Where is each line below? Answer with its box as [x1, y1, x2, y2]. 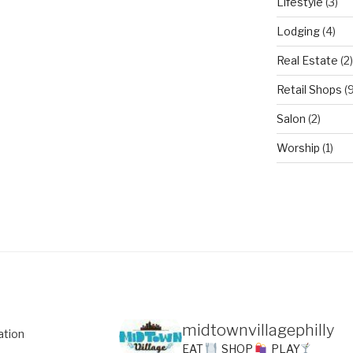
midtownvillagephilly [181, 320, 334, 340]
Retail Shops [276, 83, 342, 97]
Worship [276, 141, 320, 155]
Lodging [276, 24, 320, 39]
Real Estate [276, 54, 338, 68]
